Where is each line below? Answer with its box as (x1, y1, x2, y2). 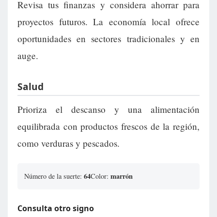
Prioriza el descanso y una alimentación (17, 103, 200, 115)
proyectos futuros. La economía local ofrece (17, 15, 200, 28)
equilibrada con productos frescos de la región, (17, 120, 200, 132)
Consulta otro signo (17, 202, 94, 214)
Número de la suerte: (24, 171, 84, 181)
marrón (110, 170, 133, 181)
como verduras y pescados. (17, 137, 120, 149)
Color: (91, 171, 110, 181)
